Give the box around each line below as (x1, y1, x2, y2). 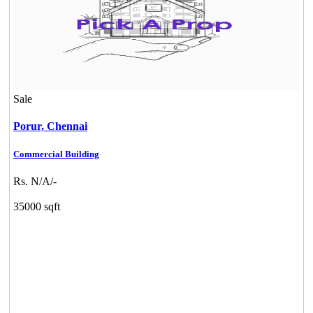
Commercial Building (13, 148, 99, 159)
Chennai (47, 120, 87, 133)
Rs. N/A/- (13, 175, 57, 187)
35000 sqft (13, 200, 60, 212)
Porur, (13, 120, 47, 133)
